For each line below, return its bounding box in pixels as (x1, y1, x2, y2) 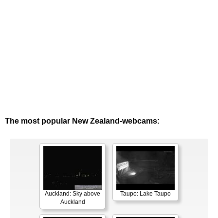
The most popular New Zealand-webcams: (5, 117, 160, 126)
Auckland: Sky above (45, 190, 100, 198)
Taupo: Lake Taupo (120, 190, 171, 198)
